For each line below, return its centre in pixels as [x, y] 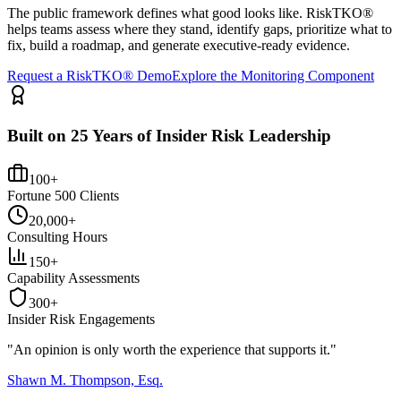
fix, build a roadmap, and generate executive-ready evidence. [179, 46]
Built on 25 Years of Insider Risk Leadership [169, 136]
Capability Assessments [73, 277]
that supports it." [289, 349]
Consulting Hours [57, 236]
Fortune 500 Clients [63, 195]
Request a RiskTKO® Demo [90, 76]
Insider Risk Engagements [81, 319]
